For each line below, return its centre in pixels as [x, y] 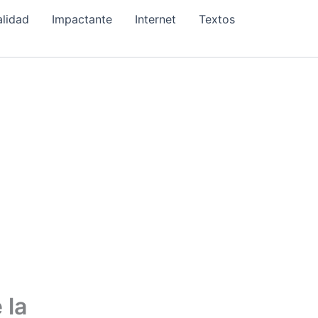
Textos [217, 19]
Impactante [82, 19]
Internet [155, 19]
